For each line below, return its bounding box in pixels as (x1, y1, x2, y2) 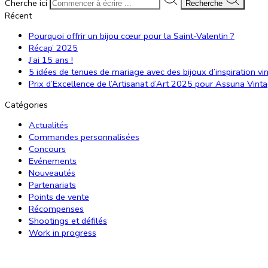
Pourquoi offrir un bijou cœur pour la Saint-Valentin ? (29, 30, 234, 42)
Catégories (5, 98, 48, 111)
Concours (29, 143, 66, 156)
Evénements (29, 155, 77, 167)
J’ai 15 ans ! (29, 54, 73, 66)
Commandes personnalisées (29, 131, 139, 144)
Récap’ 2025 (29, 42, 78, 54)
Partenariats (29, 179, 76, 191)
